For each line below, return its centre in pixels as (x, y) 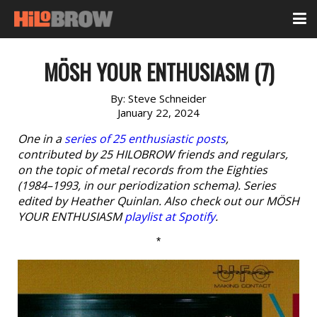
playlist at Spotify (170, 217)
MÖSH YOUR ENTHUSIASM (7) (158, 72)
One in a (41, 139)
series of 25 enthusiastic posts (145, 139)
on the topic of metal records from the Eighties (143, 170)
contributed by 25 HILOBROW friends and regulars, (153, 154)
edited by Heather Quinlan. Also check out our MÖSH (158, 201)
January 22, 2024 (158, 113)
